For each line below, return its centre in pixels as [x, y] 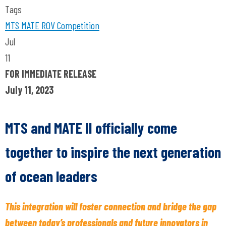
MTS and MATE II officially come [91, 128]
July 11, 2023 [29, 90]
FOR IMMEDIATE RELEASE [51, 74]
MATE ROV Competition [59, 25]
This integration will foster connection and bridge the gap [111, 206]
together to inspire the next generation [113, 152]
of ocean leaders [51, 176]
